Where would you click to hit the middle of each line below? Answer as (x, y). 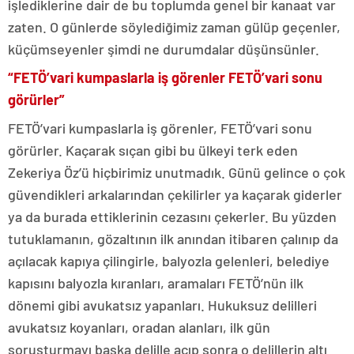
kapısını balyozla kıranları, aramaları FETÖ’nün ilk (156, 283)
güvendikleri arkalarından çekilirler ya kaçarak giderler (175, 194)
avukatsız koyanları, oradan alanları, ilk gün (139, 327)
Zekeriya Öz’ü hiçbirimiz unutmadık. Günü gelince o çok (177, 172)
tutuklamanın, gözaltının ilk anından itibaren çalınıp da (173, 239)
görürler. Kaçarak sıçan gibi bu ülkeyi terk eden (153, 150)
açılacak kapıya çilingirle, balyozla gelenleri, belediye (169, 261)
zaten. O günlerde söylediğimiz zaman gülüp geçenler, (174, 27)
